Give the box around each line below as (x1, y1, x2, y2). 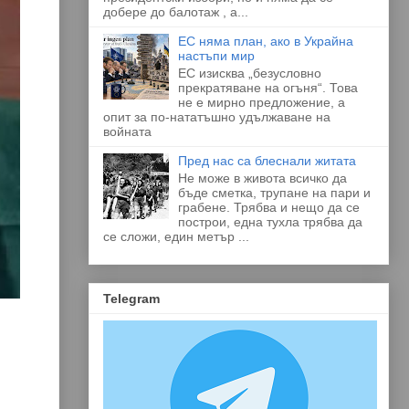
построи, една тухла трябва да (178, 214, 363, 229)
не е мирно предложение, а (178, 94, 346, 110)
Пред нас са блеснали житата (178, 152, 357, 168)
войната (102, 123, 152, 139)
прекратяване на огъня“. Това (178, 79, 359, 95)
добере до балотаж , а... (102, 4, 248, 19)
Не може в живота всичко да (178, 170, 348, 185)
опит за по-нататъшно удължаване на (102, 109, 330, 124)
